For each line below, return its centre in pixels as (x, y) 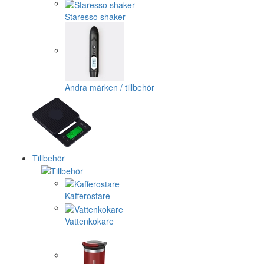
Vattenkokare (89, 221)
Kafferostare (88, 196)
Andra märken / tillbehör (110, 87)
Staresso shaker (95, 16)
